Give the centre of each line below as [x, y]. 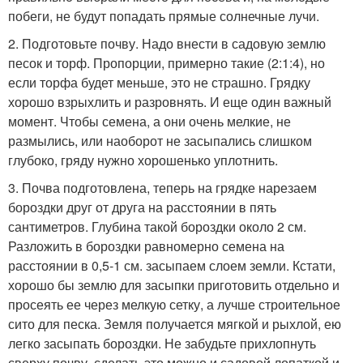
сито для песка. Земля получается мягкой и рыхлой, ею [175, 324]
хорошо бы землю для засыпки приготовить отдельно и [174, 285]
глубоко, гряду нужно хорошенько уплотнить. [143, 160]
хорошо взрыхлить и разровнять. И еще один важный [170, 102]
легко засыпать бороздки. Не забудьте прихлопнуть [162, 343]
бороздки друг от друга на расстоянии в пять [142, 207]
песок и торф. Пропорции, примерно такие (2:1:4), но [167, 63]
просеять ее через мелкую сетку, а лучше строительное [174, 304]
